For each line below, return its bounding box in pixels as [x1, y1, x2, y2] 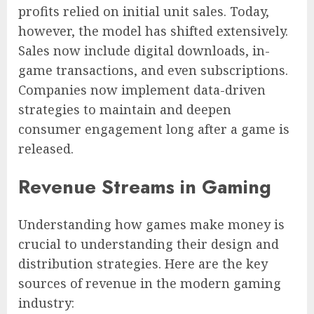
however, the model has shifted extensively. [18, 22, 288, 40]
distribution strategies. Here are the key [18, 255, 268, 273]
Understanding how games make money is [18, 216, 285, 233]
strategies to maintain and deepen [18, 101, 231, 118]
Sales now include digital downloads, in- [18, 42, 270, 60]
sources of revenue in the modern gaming [18, 275, 281, 292]
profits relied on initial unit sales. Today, [18, 3, 269, 20]
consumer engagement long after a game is [18, 121, 289, 138]
